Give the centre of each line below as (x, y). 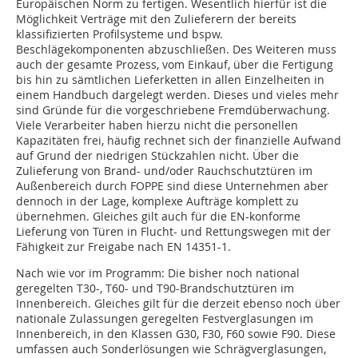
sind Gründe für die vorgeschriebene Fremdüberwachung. (173, 110)
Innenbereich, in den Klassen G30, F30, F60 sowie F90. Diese (176, 334)
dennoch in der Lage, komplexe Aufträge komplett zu (157, 201)
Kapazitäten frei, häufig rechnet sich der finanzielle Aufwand (179, 141)
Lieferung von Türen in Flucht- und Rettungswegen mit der (173, 232)
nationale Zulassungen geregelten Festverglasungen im (165, 319)
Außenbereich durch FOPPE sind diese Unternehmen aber (172, 186)
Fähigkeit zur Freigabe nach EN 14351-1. (123, 247)
